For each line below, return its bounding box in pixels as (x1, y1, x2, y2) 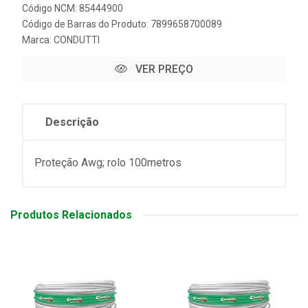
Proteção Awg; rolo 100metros (34, 156, 181, 170)
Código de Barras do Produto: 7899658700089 (22, 19, 222, 30)
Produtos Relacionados (10, 208, 132, 222)
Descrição (45, 115, 99, 129)
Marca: (22, 34, 54, 46)
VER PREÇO (133, 63, 193, 76)
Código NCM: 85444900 (22, 3, 123, 14)
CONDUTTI (54, 34, 100, 46)
